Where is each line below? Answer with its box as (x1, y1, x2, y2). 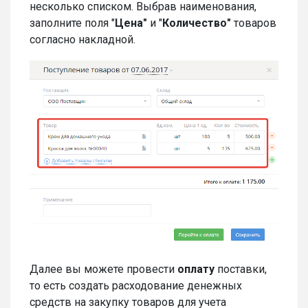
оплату (177, 263, 214, 276)
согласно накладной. (30, 33, 138, 47)
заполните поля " (30, 16, 115, 30)
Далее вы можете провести (30, 263, 177, 276)
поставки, (214, 263, 267, 276)
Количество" (162, 16, 231, 30)
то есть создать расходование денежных (30, 279, 242, 293)
